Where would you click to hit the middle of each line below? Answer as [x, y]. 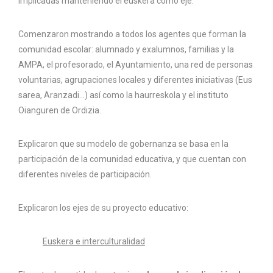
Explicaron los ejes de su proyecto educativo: [103, 208]
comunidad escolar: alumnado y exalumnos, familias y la [126, 50]
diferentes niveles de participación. [85, 175]
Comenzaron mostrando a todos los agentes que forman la [132, 34]
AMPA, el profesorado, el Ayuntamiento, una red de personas [136, 65]
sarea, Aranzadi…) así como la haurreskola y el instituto [123, 95]
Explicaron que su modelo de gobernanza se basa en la [123, 144]
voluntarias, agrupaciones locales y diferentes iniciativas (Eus [135, 80]
